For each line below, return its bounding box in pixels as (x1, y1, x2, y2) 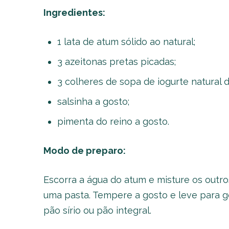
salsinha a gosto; (57, 96, 129, 107)
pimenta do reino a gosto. (57, 116, 169, 127)
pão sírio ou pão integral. (43, 205, 151, 216)
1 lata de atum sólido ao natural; (57, 36, 195, 47)
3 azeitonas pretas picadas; (57, 56, 176, 67)
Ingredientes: (43, 7, 105, 18)
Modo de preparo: (43, 145, 126, 156)
